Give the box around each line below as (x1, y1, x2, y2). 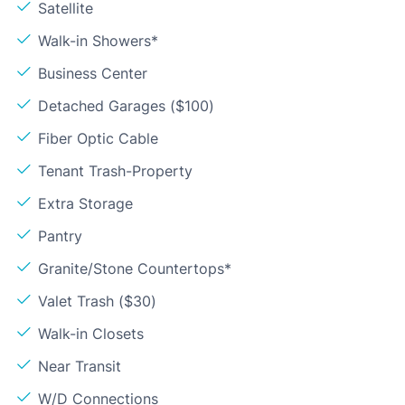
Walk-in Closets (38, 325, 144, 344)
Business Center (38, 64, 147, 83)
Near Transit (38, 357, 121, 376)
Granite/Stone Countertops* (38, 259, 231, 278)
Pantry (38, 227, 82, 246)
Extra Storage (38, 194, 133, 213)
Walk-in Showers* (38, 32, 158, 51)
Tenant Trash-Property (38, 162, 193, 181)
